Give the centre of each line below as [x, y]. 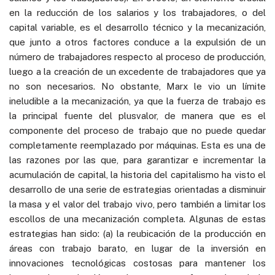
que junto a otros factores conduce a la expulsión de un [137, 42]
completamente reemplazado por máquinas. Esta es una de [137, 145]
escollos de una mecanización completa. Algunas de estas [137, 219]
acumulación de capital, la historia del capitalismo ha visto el [137, 174]
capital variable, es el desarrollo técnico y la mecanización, [137, 27]
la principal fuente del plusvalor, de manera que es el [137, 115]
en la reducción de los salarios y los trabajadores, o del [137, 12]
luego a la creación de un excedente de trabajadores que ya [137, 71]
